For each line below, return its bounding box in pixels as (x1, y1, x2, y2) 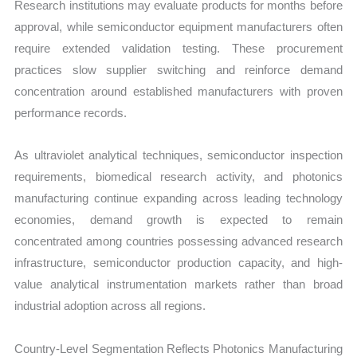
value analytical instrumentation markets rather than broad (14, 277, 343, 292)
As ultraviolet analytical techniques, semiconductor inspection (14, 148, 343, 163)
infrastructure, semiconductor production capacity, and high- (14, 256, 343, 270)
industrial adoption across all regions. (14, 299, 206, 313)
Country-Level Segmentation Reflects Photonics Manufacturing (14, 341, 343, 355)
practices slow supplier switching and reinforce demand (14, 63, 343, 77)
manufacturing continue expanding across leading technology (14, 191, 343, 206)
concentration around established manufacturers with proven (14, 84, 343, 99)
